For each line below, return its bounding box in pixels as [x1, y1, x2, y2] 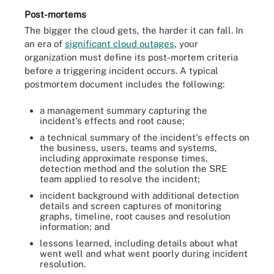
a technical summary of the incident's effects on [40, 131, 250, 143]
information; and [40, 221, 110, 232]
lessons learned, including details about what [40, 237, 238, 248]
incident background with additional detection [40, 190, 239, 201]
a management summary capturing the [40, 105, 207, 116]
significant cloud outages [65, 39, 174, 49]
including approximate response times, [40, 152, 208, 163]
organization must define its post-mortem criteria [24, 52, 238, 62]
